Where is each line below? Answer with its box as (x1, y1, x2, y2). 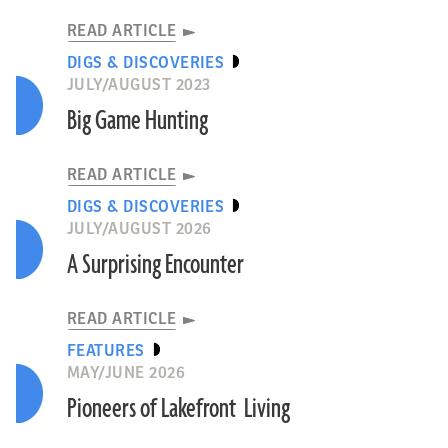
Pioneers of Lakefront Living (66, 391, 290, 428)
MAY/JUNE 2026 (66, 364, 186, 383)
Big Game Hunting (66, 103, 208, 140)
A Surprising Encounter (66, 247, 244, 284)
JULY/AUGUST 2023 (66, 76, 211, 95)
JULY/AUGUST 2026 (66, 220, 212, 239)
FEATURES (66, 342, 145, 361)
